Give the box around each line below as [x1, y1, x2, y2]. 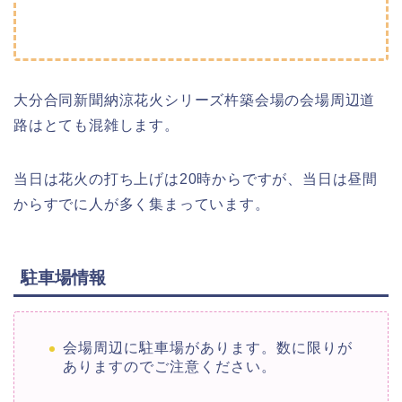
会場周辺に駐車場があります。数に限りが [63, 340, 353, 356]
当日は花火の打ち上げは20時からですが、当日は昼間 [13, 171, 379, 188]
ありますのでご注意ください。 [63, 359, 276, 375]
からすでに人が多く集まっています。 [13, 197, 270, 213]
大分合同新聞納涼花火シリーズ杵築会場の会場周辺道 [13, 92, 376, 109]
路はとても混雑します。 [13, 118, 179, 134]
